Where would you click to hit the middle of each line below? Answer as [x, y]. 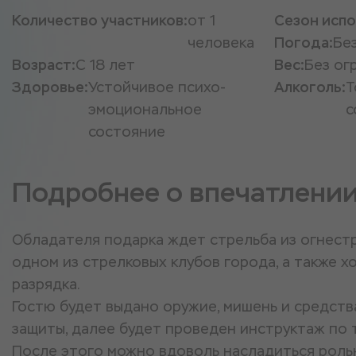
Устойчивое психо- [157, 87]
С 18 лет [105, 65]
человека [221, 43]
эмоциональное [145, 109]
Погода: [304, 43]
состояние [127, 132]
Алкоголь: [310, 87]
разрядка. [48, 284]
